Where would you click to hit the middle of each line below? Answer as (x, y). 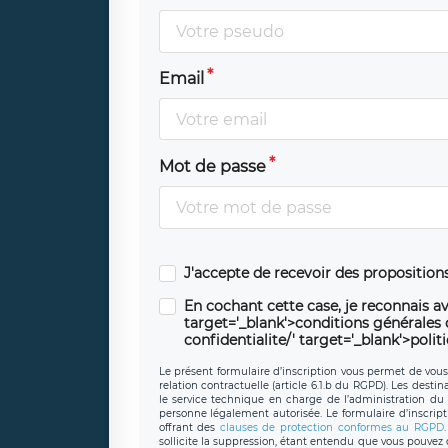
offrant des (189, 427)
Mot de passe (212, 167)
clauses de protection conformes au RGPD (331, 427)
